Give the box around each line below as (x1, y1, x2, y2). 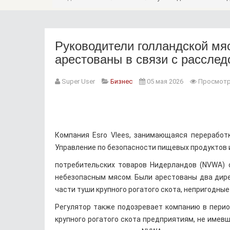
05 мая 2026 (147, 78, 183, 85)
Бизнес (110, 78, 132, 85)
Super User (62, 78, 95, 85)
